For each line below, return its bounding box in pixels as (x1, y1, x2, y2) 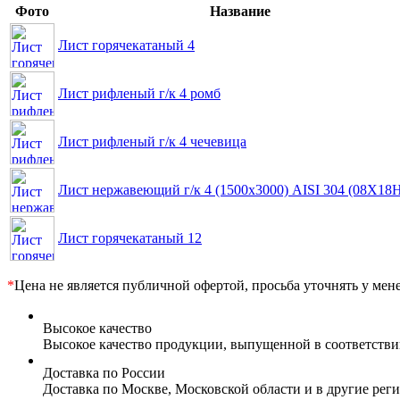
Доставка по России (43, 365, 165, 381)
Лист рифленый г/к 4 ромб (58, 86, 221, 102)
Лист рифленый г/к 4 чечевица (58, 134, 246, 150)
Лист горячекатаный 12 (58, 230, 202, 246)
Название (209, 4, 271, 20)
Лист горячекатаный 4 (58, 37, 195, 54)
